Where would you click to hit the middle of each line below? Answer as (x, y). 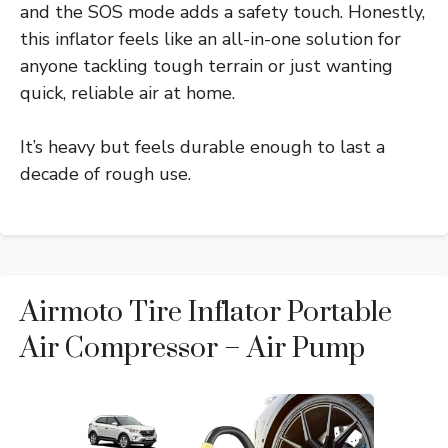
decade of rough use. (105, 173)
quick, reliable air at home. (127, 92)
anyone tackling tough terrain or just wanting (206, 65)
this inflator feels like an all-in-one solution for (210, 38)
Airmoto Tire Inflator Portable (206, 312)
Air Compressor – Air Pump (192, 348)
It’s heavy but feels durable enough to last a (202, 146)
